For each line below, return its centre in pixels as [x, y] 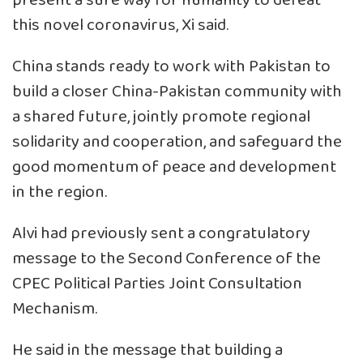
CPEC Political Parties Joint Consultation [157, 284]
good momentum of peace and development [174, 167]
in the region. [60, 192]
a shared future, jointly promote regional [161, 117]
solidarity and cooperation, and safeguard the [177, 142]
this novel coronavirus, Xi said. [120, 25]
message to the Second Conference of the [167, 258]
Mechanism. [55, 309]
